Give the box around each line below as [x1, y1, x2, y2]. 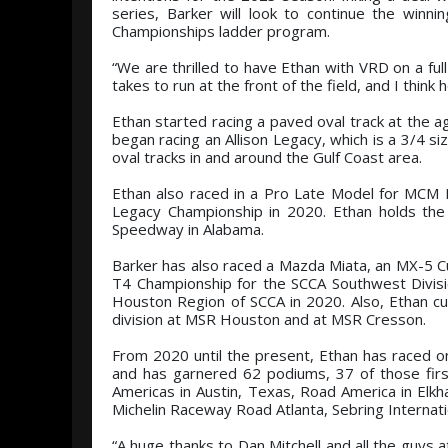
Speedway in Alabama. [112, 219, 264, 239]
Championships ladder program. [112, 21, 330, 41]
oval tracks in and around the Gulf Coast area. [112, 147, 422, 167]
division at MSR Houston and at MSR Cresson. [112, 309, 426, 329]
